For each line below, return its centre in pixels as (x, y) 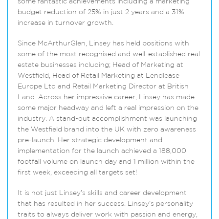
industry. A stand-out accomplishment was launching (107, 119)
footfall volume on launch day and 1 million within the (106, 162)
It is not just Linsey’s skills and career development (102, 193)
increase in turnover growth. (66, 23)
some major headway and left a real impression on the (108, 108)
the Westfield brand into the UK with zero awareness (107, 130)
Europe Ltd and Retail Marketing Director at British (103, 87)
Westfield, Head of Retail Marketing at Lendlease (99, 76)
